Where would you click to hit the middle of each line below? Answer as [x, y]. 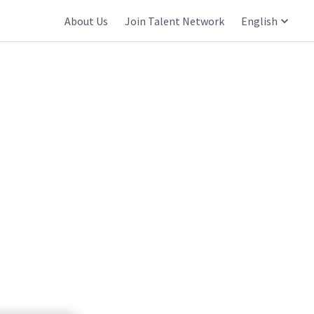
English [259, 21]
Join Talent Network [175, 21]
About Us [86, 21]
